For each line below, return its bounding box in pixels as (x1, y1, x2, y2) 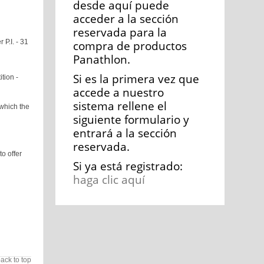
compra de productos (72, 38, 187, 54)
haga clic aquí (72, 171, 145, 187)
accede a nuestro (72, 84, 164, 100)
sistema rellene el (72, 98, 167, 114)
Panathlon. (72, 51, 130, 67)
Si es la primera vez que (72, 71, 199, 87)
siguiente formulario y (72, 111, 189, 127)
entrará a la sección (72, 125, 177, 141)
